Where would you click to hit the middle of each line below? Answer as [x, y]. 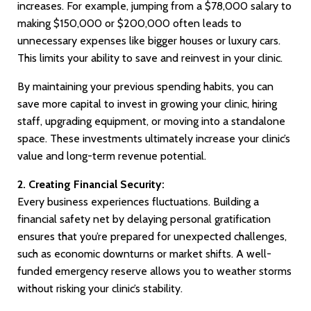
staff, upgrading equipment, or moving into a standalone [151, 121]
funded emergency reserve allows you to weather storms [154, 271]
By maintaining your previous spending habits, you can [145, 87]
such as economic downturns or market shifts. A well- [144, 254]
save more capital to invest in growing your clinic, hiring [147, 104]
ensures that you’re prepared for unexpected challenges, [152, 237]
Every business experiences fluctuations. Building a [138, 202]
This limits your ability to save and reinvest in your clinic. [150, 58]
